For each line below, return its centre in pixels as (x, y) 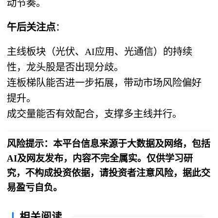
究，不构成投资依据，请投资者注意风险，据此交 (109, 173)
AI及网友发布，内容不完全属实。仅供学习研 (100, 158)
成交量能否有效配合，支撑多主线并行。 (95, 114)
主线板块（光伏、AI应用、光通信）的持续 (100, 51)
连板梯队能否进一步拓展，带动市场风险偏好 (104, 82)
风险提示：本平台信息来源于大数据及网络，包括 (109, 144)
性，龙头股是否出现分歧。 (65, 67)
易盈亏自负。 (35, 187)
